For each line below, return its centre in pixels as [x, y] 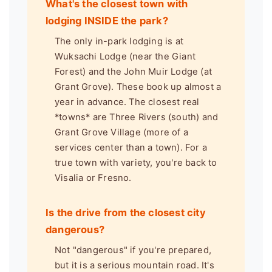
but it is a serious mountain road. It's [134, 265]
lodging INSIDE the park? [107, 21]
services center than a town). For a [131, 147]
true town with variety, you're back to [136, 162]
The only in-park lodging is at [119, 41]
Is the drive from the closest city [126, 212]
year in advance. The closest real [127, 102]
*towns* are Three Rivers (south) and [137, 117]
